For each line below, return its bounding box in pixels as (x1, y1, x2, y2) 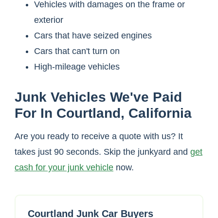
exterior (34, 15, 63, 25)
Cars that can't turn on (34, 46, 120, 56)
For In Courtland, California (15, 106, 192, 121)
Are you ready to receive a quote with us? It (15, 131, 183, 142)
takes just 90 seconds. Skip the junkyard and (15, 147, 190, 157)
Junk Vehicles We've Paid (15, 90, 182, 105)
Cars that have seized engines (34, 31, 152, 41)
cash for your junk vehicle (15, 163, 113, 173)
